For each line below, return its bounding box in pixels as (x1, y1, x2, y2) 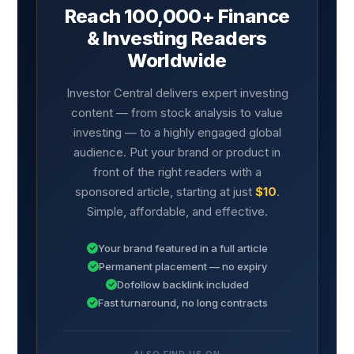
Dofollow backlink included (116, 277, 249, 291)
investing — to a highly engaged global (73, 125, 281, 141)
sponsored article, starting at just (74, 184, 255, 200)
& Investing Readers (87, 27, 267, 51)
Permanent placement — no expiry (98, 259, 267, 273)
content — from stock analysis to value (71, 105, 283, 121)
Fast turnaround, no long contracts (97, 296, 268, 309)
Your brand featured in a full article (97, 241, 268, 254)
